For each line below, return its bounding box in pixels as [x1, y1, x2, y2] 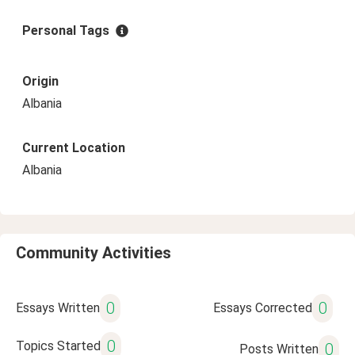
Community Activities [16, 243, 171, 262]
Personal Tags [22, 23, 109, 38]
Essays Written [16, 300, 100, 315]
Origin [22, 74, 59, 89]
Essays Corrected [212, 300, 312, 315]
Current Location [22, 140, 125, 155]
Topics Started [16, 338, 101, 353]
